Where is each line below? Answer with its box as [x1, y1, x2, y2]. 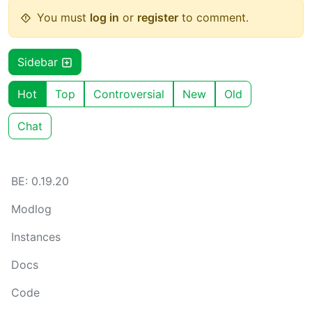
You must [37, 10, 90, 24]
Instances [11, 230, 61, 244]
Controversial [93, 86, 164, 101]
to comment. [178, 10, 249, 24]
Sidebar [17, 54, 61, 69]
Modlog [11, 202, 52, 216]
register [137, 10, 178, 24]
